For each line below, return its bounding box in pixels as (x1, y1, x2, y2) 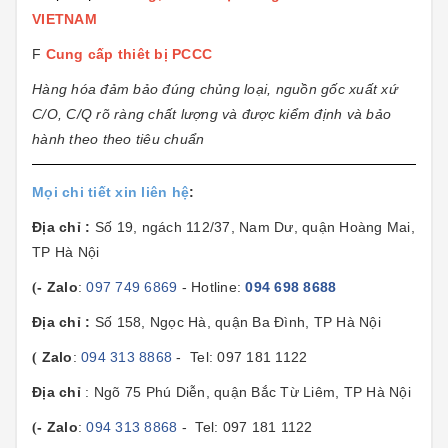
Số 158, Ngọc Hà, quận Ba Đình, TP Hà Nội (90, 313, 381, 330)
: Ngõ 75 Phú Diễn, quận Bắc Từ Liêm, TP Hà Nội (85, 383, 411, 400)
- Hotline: (181, 278, 246, 295)
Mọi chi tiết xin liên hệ (32, 183, 189, 200)
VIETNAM (32, 11, 97, 27)
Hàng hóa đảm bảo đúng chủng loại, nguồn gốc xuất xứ (32, 81, 398, 97)
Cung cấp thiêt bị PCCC (45, 46, 212, 62)
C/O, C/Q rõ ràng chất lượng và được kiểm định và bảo (32, 106, 391, 122)
